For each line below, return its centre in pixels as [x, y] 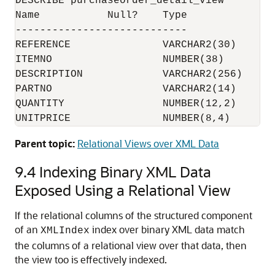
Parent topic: [45, 143]
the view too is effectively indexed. [91, 259]
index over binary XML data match [167, 229]
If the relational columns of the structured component [134, 215]
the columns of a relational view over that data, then [131, 245]
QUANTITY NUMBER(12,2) [126, 104]
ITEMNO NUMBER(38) [120, 60]
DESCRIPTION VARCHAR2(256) [129, 74]
